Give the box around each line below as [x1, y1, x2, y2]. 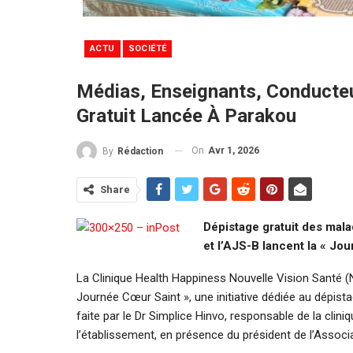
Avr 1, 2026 [208, 144, 259, 156]
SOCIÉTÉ [128, 43, 167, 54]
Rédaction [117, 145, 163, 157]
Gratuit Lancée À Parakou [76, 104, 296, 127]
